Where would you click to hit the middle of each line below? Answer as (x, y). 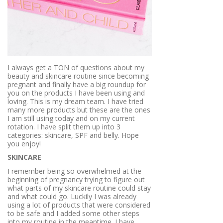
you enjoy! (24, 143)
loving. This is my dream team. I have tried (75, 101)
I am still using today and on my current (71, 118)
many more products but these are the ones (79, 110)
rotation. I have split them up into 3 (64, 126)
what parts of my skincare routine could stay (79, 188)
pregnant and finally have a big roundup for (77, 84)
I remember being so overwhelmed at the (74, 171)
